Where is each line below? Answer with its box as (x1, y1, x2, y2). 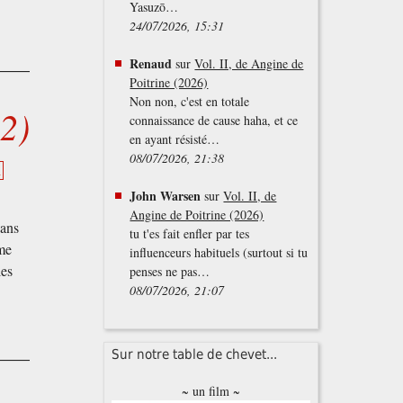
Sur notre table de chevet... (112, 346, 278, 363)
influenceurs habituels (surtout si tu (130, 244, 309, 262)
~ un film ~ (182, 382, 241, 400)
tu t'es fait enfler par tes (130, 225, 250, 243)
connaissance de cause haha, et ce (130, 112, 299, 130)
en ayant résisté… (130, 130, 220, 148)
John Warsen (130, 186, 201, 206)
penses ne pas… (130, 263, 210, 281)
